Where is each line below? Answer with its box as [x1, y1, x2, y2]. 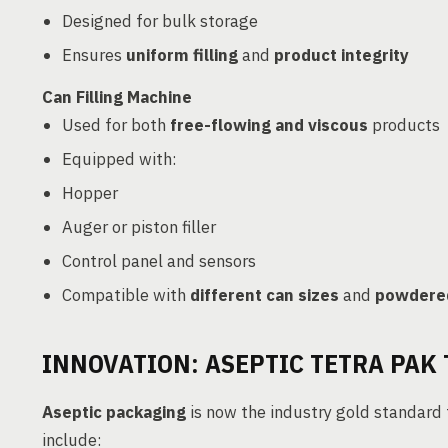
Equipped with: [62, 148, 177, 170]
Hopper [62, 182, 118, 204]
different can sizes [190, 284, 339, 306]
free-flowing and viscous [170, 114, 368, 136]
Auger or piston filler [62, 216, 216, 238]
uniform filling [126, 44, 238, 66]
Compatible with [62, 284, 190, 306]
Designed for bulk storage [62, 10, 258, 32]
